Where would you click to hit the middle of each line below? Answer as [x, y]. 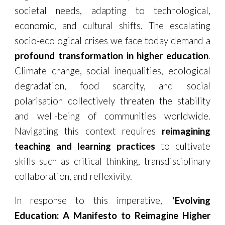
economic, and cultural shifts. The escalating [113, 26]
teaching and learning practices [85, 146]
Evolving [192, 200]
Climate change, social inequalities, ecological [113, 71]
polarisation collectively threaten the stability [113, 101]
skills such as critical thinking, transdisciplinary [113, 161]
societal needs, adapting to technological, [113, 11]
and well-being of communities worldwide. [113, 116]
